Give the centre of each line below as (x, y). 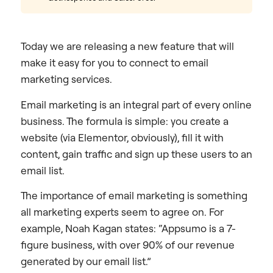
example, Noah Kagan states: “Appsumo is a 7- (128, 229)
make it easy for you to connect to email (115, 63)
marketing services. (66, 79)
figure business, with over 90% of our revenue (128, 245)
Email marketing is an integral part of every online (136, 104)
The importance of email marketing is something (134, 196)
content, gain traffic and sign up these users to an (136, 154)
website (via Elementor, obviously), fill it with (122, 137)
